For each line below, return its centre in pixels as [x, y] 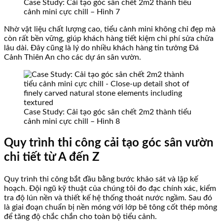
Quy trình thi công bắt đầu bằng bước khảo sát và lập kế [101, 179]
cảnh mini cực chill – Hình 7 [72, 12]
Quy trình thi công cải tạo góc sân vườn [109, 143]
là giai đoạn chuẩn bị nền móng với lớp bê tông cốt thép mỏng [110, 207]
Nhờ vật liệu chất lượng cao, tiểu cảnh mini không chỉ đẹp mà [110, 29]
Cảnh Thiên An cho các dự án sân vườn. [73, 57]
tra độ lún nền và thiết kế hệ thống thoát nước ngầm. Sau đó [108, 198]
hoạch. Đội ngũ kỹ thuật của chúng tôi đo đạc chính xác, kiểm [110, 188]
